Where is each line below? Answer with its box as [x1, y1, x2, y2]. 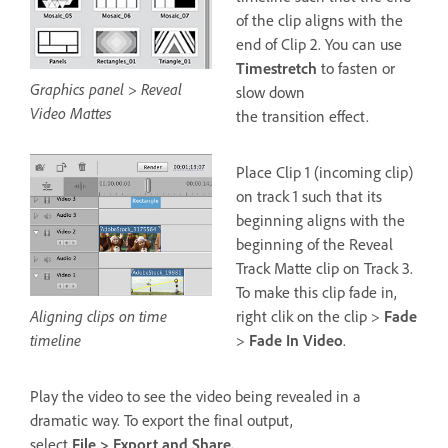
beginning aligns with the [236, 210, 405, 231]
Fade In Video [249, 330, 343, 351]
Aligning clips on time [30, 305, 167, 326]
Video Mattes [30, 102, 112, 123]
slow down [236, 82, 305, 103]
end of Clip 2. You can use [236, 34, 402, 55]
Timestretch [236, 58, 317, 79]
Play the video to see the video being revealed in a [30, 386, 361, 407]
